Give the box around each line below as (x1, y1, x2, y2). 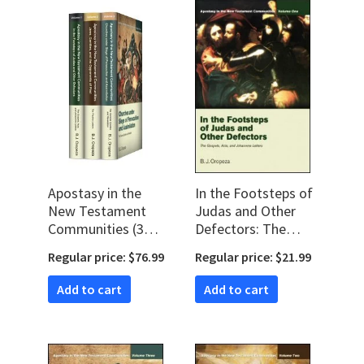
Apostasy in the (48, 184, 141, 203)
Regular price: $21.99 (195, 249, 311, 266)
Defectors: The (195, 219, 286, 239)
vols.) (48, 237, 80, 257)
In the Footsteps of (195, 184, 313, 203)
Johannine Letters (195, 255, 305, 275)
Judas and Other (195, 201, 296, 221)
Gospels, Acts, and (195, 237, 305, 257)
